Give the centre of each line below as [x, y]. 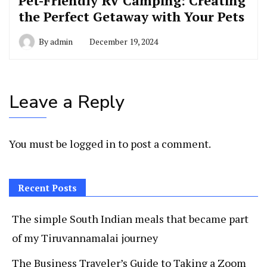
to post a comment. [163, 144]
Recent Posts [47, 188]
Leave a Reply [67, 103]
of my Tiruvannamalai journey [85, 238]
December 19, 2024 [124, 42]
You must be [39, 144]
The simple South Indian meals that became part [130, 219]
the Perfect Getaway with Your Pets [131, 17]
